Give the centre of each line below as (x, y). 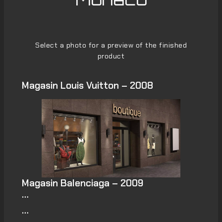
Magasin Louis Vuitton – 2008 (87, 85)
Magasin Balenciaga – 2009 (82, 183)
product (111, 56)
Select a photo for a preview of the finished (111, 45)
